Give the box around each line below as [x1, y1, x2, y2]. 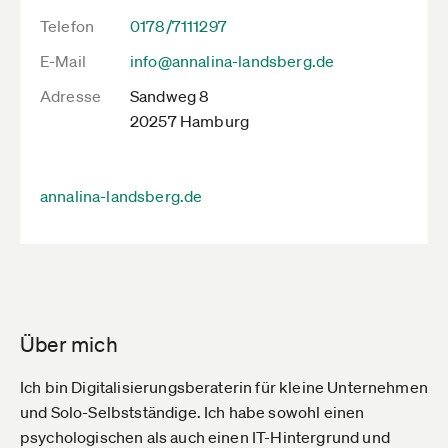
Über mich [20, 331, 118, 357]
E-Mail [40, 51, 86, 71]
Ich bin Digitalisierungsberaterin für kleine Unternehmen [20, 377, 428, 397]
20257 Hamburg [130, 111, 250, 131]
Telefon [40, 16, 95, 36]
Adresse [40, 86, 102, 106]
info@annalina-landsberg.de [130, 51, 335, 71]
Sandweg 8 [130, 86, 210, 106]
